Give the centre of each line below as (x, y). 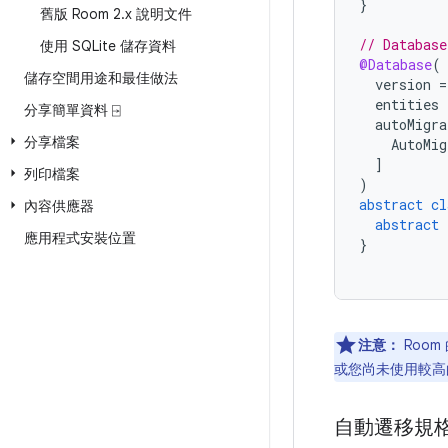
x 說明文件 (158, 14)
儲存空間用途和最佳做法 (101, 78)
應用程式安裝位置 (80, 238)
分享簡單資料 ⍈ (72, 110)
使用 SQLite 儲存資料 (108, 46)
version (403, 84)
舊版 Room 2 (80, 14)
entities (407, 104)
